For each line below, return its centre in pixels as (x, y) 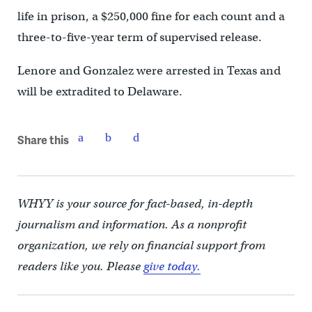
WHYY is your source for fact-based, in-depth (135, 204)
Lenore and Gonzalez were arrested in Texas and (149, 71)
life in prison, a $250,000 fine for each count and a (151, 17)
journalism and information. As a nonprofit (132, 225)
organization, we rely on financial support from (141, 246)
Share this (43, 139)
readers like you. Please (80, 267)
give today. (172, 267)
